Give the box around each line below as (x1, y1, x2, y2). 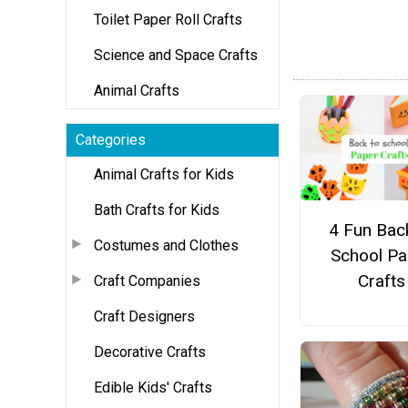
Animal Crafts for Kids (94, 165, 234, 183)
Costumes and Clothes (94, 236, 239, 254)
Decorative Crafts (94, 342, 206, 361)
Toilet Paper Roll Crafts (94, 10, 242, 28)
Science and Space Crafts (94, 46, 258, 64)
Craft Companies (94, 271, 200, 290)
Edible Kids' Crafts (94, 378, 212, 396)
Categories (76, 130, 146, 148)
